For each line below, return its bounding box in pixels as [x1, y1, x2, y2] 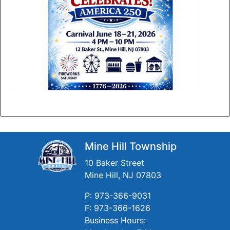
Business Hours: [85, 215, 146, 225]
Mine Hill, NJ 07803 [85, 169, 161, 180]
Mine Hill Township [85, 140, 177, 152]
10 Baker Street [85, 157, 144, 168]
